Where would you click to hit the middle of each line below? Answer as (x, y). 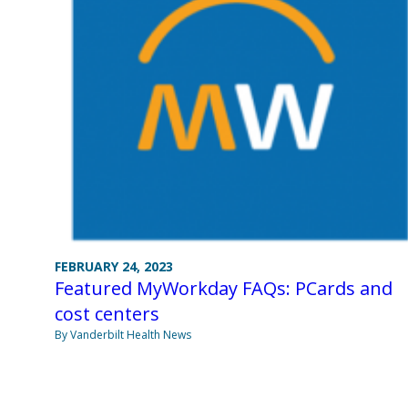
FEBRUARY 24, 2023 (114, 266)
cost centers (107, 313)
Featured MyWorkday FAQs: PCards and (224, 288)
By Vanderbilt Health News (123, 334)
